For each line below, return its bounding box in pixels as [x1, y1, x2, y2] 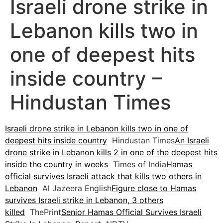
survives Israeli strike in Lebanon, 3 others [5, 195, 163, 206]
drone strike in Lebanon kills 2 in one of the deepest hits [5, 147, 218, 158]
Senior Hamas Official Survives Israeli [61, 207, 202, 218]
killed [5, 207, 25, 218]
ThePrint [25, 207, 61, 218]
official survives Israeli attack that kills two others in [5, 171, 202, 182]
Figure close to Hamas [111, 183, 196, 194]
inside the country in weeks [5, 159, 108, 170]
